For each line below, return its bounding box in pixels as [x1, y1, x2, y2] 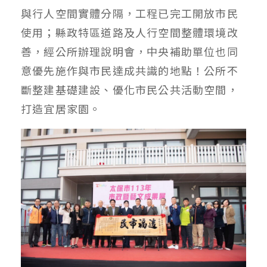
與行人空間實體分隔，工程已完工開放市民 [21, 5, 238, 21]
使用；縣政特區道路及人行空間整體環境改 [21, 24, 238, 40]
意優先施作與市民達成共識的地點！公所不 [21, 62, 238, 78]
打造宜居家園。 [21, 100, 101, 116]
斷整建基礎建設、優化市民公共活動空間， [21, 81, 238, 97]
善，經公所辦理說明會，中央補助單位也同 [21, 43, 238, 59]
